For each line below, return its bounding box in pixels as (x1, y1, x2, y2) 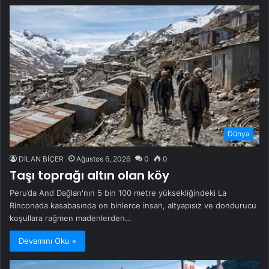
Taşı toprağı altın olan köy (10, 166, 169, 184)
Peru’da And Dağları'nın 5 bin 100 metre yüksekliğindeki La (10, 187, 226, 198)
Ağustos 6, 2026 (76, 154, 130, 163)
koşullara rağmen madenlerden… (10, 213, 131, 223)
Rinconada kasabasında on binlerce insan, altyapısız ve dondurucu (10, 200, 256, 210)
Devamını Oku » (19, 235, 76, 246)
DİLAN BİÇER (19, 154, 64, 163)
